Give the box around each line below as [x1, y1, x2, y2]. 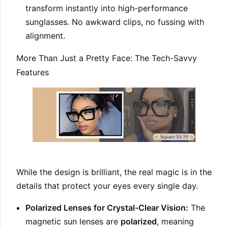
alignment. [25, 31, 65, 41]
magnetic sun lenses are [25, 216, 121, 226]
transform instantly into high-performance [25, 3, 188, 13]
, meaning [157, 216, 194, 226]
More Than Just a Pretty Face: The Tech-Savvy [16, 53, 197, 63]
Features [16, 67, 49, 77]
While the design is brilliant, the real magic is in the [16, 167, 212, 177]
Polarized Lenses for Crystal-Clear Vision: [25, 203, 188, 213]
